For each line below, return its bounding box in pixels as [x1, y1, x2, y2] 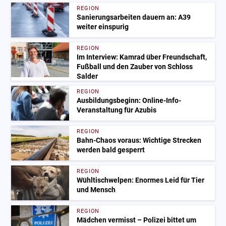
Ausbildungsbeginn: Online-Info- [77, 96, 182, 105]
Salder [77, 72, 98, 81]
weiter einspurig [77, 23, 129, 32]
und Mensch [77, 186, 116, 195]
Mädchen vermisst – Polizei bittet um [77, 216, 197, 225]
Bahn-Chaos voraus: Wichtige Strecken [77, 136, 202, 145]
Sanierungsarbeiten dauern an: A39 [77, 13, 191, 22]
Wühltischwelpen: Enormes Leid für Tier [77, 176, 205, 185]
